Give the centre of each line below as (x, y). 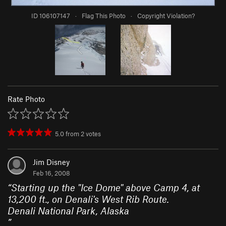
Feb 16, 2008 (51, 173)
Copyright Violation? (166, 15)
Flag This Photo (104, 15)
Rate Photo (26, 99)
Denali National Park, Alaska (68, 210)
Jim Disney (51, 162)
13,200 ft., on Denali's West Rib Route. (88, 199)
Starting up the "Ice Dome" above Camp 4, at (105, 187)
